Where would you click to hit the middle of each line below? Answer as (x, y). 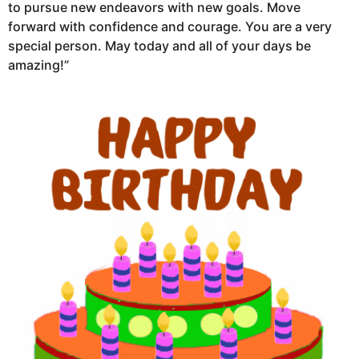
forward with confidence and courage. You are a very (170, 27)
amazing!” (38, 65)
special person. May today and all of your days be (159, 46)
